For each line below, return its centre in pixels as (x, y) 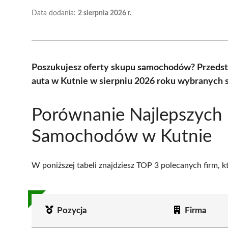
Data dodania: (55, 13)
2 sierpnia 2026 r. (105, 13)
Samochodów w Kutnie (122, 136)
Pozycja (72, 210)
